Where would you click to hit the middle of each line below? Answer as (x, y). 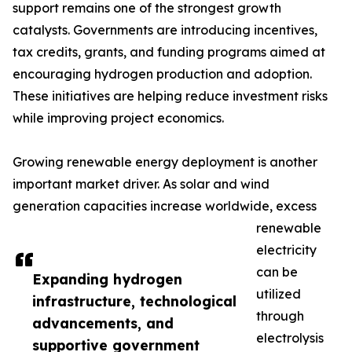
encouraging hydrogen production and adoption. (162, 74)
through (280, 316)
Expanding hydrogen (107, 279)
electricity (286, 250)
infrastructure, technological (134, 301)
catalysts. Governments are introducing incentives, (165, 30)
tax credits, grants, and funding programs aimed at (169, 52)
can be (277, 272)
